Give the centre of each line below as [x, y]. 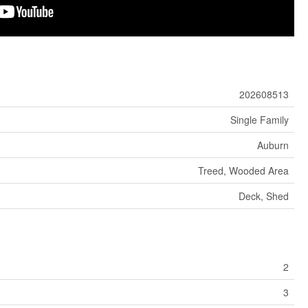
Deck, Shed [263, 196]
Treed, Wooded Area [243, 171]
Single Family [259, 120]
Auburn [273, 145]
